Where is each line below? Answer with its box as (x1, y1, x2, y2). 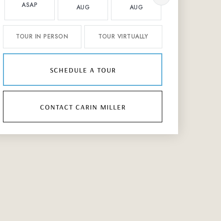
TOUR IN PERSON (16, 32, 69, 41)
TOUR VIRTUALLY (98, 32, 148, 41)
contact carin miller (39, 101, 126, 112)
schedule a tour (49, 64, 116, 75)
